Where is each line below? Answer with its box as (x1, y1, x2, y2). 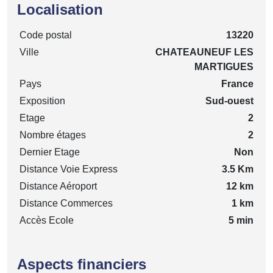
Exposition (19, 95, 65, 106)
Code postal (19, 29, 72, 40)
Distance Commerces (19, 197, 113, 208)
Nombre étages (19, 129, 86, 140)
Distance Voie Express (19, 163, 118, 174)
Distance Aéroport (19, 180, 97, 191)
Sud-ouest (205, 95, 253, 106)
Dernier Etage (19, 146, 80, 157)
